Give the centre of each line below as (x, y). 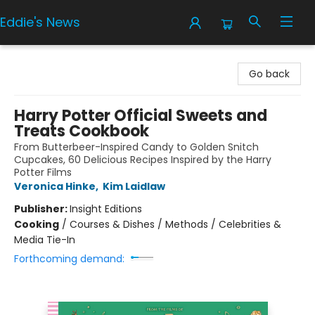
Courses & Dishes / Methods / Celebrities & (175, 224)
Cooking (37, 224)
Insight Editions (106, 209)
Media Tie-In (45, 240)
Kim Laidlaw (134, 186)
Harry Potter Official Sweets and (141, 116)
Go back (269, 74)
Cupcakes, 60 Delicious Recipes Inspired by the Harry (143, 160)
